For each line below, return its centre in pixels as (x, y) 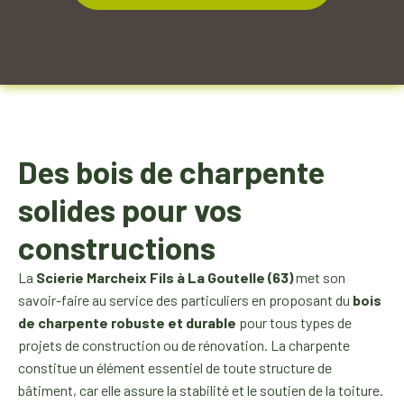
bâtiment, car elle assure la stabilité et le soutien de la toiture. (201, 390)
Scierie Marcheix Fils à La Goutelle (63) (165, 277)
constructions (117, 247)
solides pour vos (130, 209)
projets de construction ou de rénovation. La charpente (184, 345)
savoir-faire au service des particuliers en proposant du (185, 300)
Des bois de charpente (171, 171)
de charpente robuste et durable (127, 322)
